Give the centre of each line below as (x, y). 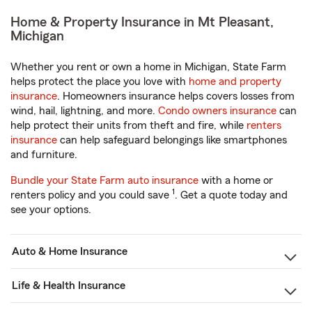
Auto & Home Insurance (70, 251)
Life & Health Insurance (69, 286)
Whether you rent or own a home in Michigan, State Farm (148, 67)
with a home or (236, 180)
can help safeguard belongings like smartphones (172, 140)
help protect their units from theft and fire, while (128, 125)
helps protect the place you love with (100, 81)
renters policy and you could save (91, 195)
